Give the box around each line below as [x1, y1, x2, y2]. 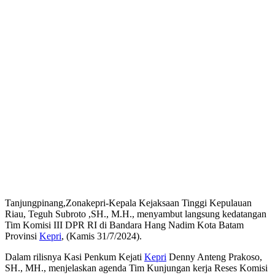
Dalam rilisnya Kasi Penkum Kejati [5, 252, 144, 263]
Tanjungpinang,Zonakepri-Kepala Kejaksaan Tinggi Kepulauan [5, 198, 252, 209]
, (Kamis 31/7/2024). [61, 231, 142, 242]
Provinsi [5, 231, 39, 242]
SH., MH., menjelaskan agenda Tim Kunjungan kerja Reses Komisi [5, 263, 268, 274]
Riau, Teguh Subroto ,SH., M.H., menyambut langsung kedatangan [5, 209, 266, 220]
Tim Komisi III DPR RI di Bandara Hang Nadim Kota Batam [5, 220, 244, 231]
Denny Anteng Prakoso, [166, 252, 262, 263]
